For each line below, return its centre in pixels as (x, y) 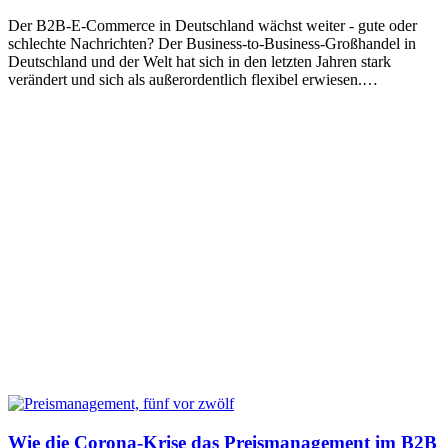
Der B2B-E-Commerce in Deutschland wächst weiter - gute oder (212, 26)
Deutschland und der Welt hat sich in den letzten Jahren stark (199, 62)
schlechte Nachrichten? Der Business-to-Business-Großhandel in (212, 44)
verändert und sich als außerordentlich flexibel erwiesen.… (193, 80)
